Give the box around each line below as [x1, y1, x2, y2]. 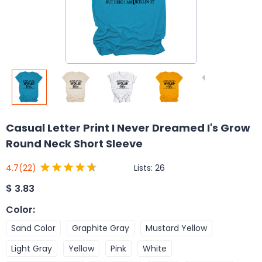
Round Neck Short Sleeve [6, 136, 143, 151]
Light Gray [11, 242, 52, 254]
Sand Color [11, 222, 56, 234]
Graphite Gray [72, 222, 129, 234]
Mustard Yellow [146, 222, 207, 234]
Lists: [134, 161, 155, 174]
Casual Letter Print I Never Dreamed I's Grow [6, 120, 250, 135]
